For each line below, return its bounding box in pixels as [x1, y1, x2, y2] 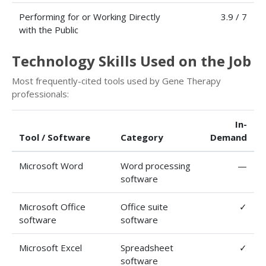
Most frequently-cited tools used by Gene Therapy [12, 74, 221, 87]
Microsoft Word [19, 159, 83, 172]
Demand [210, 131, 247, 143]
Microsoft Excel [19, 241, 82, 254]
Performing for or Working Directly [19, 10, 160, 23]
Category [121, 131, 163, 143]
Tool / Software [19, 131, 90, 143]
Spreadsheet [121, 241, 173, 254]
